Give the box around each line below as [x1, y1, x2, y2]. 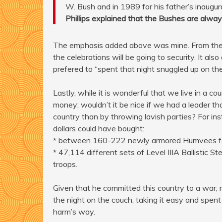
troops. [53, 159, 77, 169]
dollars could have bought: [53, 123, 144, 133]
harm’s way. [53, 206, 95, 217]
